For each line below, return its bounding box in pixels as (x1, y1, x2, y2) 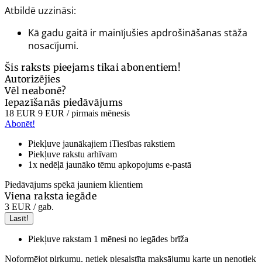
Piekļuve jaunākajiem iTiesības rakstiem (28, 138, 175, 149)
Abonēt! (5, 118, 35, 129)
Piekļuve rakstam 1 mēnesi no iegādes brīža (28, 233, 188, 244)
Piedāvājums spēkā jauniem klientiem (5, 179, 143, 189)
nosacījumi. (28, 39, 78, 52)
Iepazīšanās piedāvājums (5, 96, 123, 108)
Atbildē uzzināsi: (5, 4, 76, 17)
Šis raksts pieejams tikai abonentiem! (5, 61, 181, 73)
